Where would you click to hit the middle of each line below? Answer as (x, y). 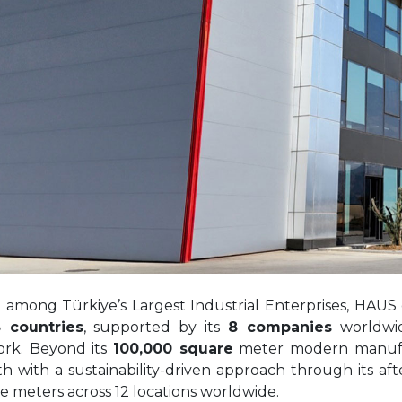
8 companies (284, 327)
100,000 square (173, 348)
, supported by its (155, 327)
